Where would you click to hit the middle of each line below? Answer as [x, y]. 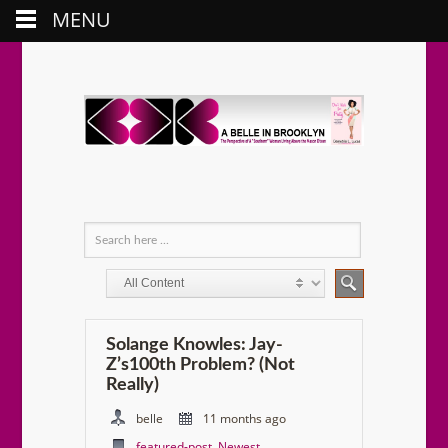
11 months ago [244, 418]
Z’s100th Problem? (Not [200, 365]
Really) [132, 385]
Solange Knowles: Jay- [194, 345]
